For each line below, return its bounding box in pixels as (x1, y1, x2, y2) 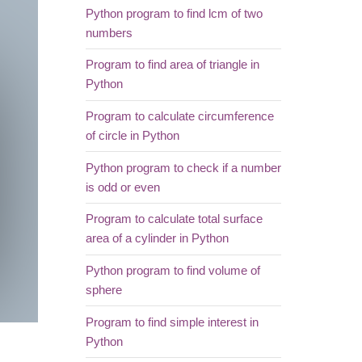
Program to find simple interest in (85, 315, 259, 329)
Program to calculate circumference (85, 110, 274, 123)
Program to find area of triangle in (85, 58, 259, 72)
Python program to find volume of (85, 263, 260, 277)
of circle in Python (85, 129, 179, 142)
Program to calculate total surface (85, 213, 263, 226)
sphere (85, 283, 122, 297)
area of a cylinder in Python (85, 232, 229, 246)
